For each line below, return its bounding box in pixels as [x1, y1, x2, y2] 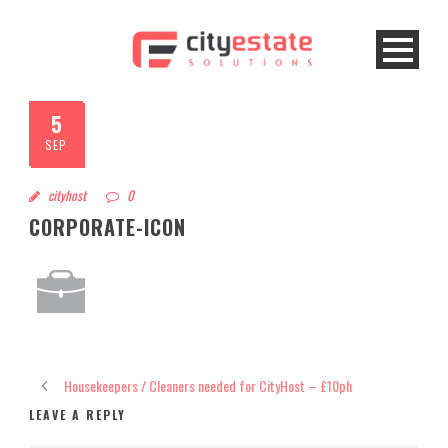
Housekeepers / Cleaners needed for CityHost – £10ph [64, 374, 352, 396]
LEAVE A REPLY [29, 405, 126, 423]
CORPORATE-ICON [29, 211, 186, 242]
